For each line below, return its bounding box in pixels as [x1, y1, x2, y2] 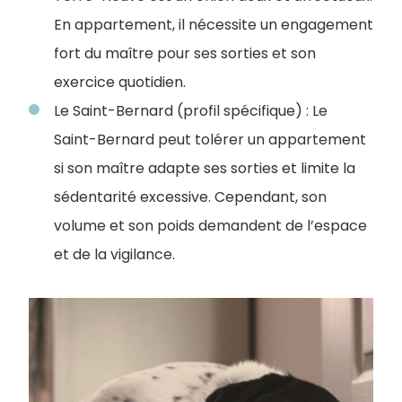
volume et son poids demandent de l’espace [54, 214, 367, 236]
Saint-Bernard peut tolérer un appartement [54, 128, 366, 150]
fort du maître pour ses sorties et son [54, 42, 316, 64]
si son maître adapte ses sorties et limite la [54, 157, 355, 179]
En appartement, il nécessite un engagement [54, 13, 373, 35]
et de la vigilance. [54, 243, 175, 265]
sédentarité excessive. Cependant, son [54, 186, 327, 207]
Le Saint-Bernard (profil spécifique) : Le [54, 100, 328, 121]
